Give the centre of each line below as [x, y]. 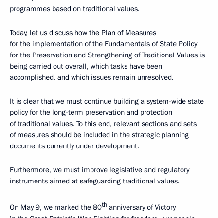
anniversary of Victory [141, 207]
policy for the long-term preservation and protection [91, 112]
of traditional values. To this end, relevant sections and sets [103, 123]
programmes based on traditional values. [75, 9]
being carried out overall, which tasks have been [86, 66]
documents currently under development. [74, 146]
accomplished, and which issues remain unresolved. [92, 77]
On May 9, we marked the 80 [56, 207]
